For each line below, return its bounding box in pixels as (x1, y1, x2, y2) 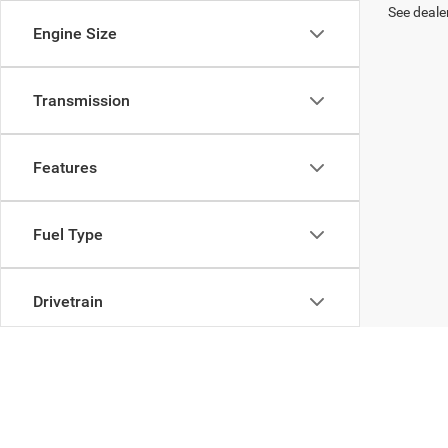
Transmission (33, 91, 130, 110)
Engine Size (33, 24, 117, 43)
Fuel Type (33, 225, 103, 244)
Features (33, 158, 97, 177)
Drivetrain (33, 292, 103, 311)
